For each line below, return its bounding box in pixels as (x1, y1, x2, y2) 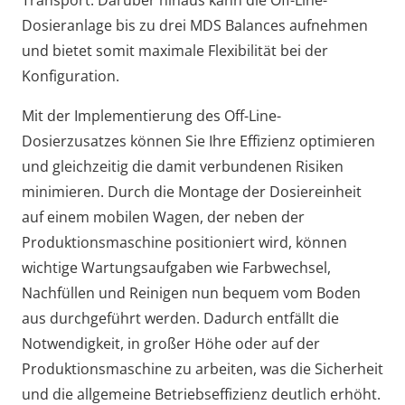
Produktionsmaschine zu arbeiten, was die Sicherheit (22, 359, 383, 380)
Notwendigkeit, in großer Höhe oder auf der (22, 334, 320, 354)
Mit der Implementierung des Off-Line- (22, 106, 281, 127)
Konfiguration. (22, 66, 119, 87)
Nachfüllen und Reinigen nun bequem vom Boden (22, 283, 361, 304)
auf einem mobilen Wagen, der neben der (22, 207, 305, 228)
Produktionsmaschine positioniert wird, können (22, 232, 347, 253)
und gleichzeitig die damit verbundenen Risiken (22, 156, 344, 177)
